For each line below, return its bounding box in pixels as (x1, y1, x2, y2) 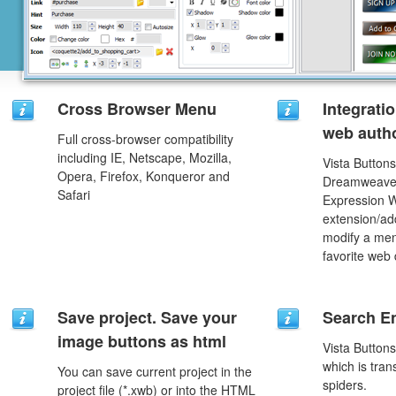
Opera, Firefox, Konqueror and (57, 167, 230, 185)
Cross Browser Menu (57, 97, 217, 120)
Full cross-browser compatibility (57, 130, 233, 148)
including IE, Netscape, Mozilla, (57, 148, 232, 166)
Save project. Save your (57, 306, 237, 329)
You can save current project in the (57, 362, 252, 380)
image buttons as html (57, 330, 226, 353)
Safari (57, 186, 90, 203)
